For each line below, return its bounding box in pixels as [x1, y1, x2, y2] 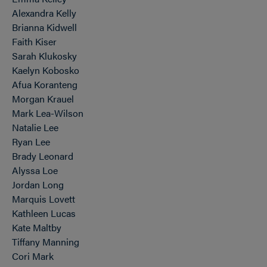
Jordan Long [12, 178, 64, 191]
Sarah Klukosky [12, 49, 77, 63]
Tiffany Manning [12, 235, 79, 249]
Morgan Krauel [12, 92, 74, 105]
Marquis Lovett [12, 192, 75, 206]
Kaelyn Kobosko [12, 63, 79, 77]
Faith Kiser [12, 35, 57, 48]
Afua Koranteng [12, 77, 77, 91]
